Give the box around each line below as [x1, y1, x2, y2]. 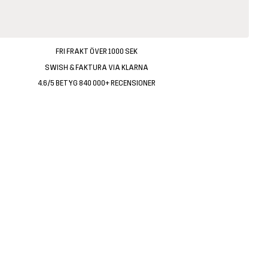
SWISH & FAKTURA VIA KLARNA [45, 63, 149, 72]
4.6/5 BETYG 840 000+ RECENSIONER [38, 79, 156, 88]
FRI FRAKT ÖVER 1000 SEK [56, 47, 138, 56]
